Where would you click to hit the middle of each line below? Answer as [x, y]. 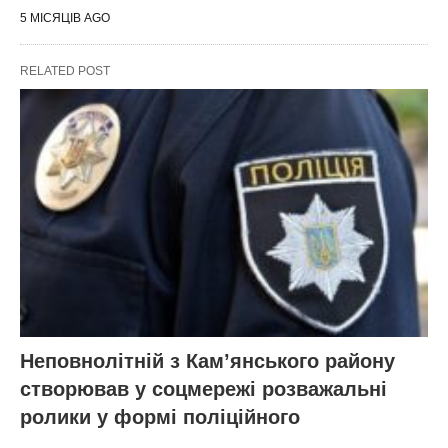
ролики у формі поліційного [160, 417]
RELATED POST [65, 70]
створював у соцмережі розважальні [203, 389]
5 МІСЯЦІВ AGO [65, 17]
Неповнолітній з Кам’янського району [207, 361]
